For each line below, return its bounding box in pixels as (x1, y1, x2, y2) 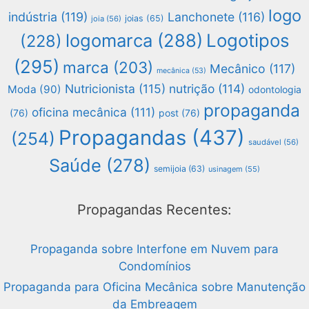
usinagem (208, 163, 243, 174)
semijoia (154, 163, 186, 174)
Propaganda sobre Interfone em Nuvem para (30, 241, 279, 256)
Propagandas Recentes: (77, 201, 232, 218)
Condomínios (118, 259, 191, 273)
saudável (248, 137, 281, 147)
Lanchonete (167, 9, 235, 24)
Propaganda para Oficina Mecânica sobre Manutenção (3, 279, 306, 294)
